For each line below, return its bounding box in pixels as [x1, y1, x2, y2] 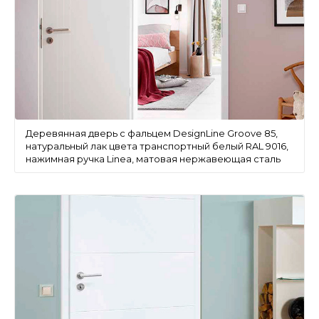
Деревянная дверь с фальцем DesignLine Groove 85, [26, 127, 278, 140]
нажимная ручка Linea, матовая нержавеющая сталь [26, 153, 281, 165]
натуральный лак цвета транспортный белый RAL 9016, [26, 140, 288, 152]
